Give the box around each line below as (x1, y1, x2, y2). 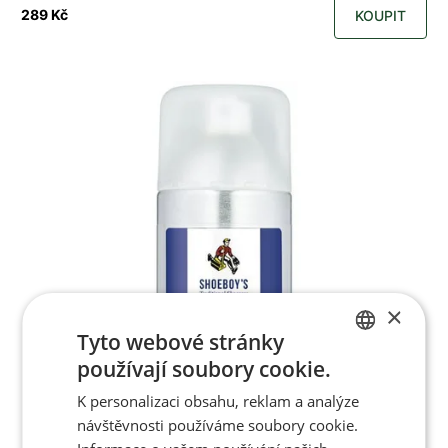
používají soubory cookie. (77, 354, 332, 383)
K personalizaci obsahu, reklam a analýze (77, 390, 360, 411)
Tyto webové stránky (77, 327, 285, 356)
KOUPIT (355, 6, 406, 24)
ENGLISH (340, 397, 386, 413)
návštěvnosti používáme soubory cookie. (77, 414, 359, 435)
